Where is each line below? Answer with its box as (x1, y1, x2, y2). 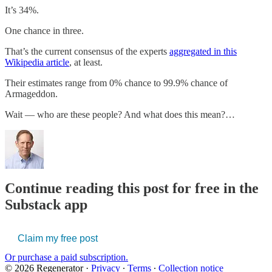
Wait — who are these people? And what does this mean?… (5, 109, 235, 120)
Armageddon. (5, 88, 58, 99)
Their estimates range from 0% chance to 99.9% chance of (5, 77, 228, 88)
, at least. (69, 56, 103, 67)
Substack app (5, 197, 87, 213)
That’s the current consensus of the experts (5, 46, 169, 56)
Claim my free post (18, 233, 98, 244)
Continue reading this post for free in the (5, 180, 259, 197)
